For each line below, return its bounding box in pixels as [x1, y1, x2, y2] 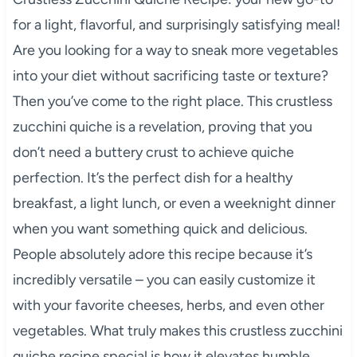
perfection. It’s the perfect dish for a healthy [12, 168, 292, 186]
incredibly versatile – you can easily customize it [12, 270, 316, 288]
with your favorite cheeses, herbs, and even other [12, 296, 324, 314]
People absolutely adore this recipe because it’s [12, 245, 312, 263]
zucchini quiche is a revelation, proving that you [12, 117, 312, 135]
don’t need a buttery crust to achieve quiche [12, 143, 294, 161]
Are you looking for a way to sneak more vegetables [12, 41, 338, 59]
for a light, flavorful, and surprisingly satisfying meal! [12, 15, 340, 33]
